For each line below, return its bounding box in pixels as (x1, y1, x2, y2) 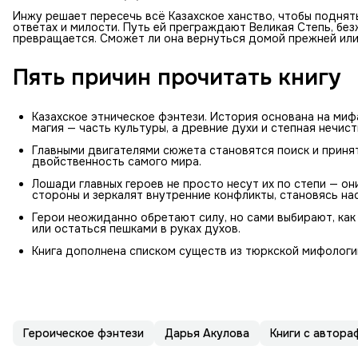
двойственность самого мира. (32, 153, 201, 169)
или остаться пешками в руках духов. (32, 221, 241, 236)
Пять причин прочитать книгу (13, 62, 341, 92)
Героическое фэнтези (23, 325, 144, 340)
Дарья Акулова (165, 325, 249, 340)
